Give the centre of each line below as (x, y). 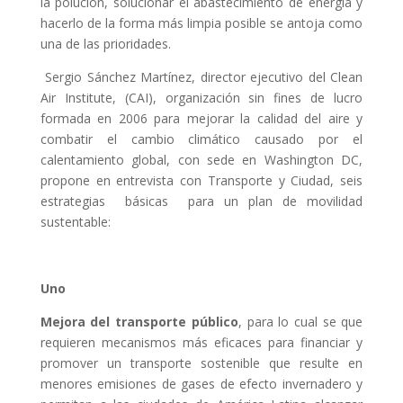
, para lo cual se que (300, 322)
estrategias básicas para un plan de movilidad (201, 201)
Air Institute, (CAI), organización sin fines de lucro (201, 98)
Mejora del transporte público (139, 322)
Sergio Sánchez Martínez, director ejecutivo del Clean (204, 77)
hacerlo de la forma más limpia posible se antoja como (201, 23)
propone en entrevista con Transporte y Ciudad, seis (201, 180)
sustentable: (75, 222)
